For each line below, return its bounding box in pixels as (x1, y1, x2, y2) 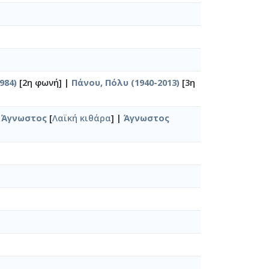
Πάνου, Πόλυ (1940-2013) (71, 76, 180, 88)
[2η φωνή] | (17, 76, 71, 88)
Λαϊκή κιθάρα (52, 112, 111, 124)
